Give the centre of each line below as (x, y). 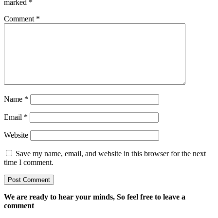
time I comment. (29, 163)
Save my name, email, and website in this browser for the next (111, 154)
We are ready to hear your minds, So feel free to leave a (95, 197)
